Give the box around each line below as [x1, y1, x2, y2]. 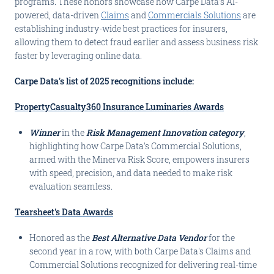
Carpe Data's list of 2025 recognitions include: [15, 75, 194, 87]
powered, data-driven [15, 9, 101, 21]
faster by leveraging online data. [15, 50, 142, 61]
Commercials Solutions [148, 9, 241, 21]
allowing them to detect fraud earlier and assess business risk [15, 36, 258, 48]
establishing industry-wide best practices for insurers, [15, 23, 228, 34]
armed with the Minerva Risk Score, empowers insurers [29, 154, 250, 165]
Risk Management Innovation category [86, 127, 244, 138]
